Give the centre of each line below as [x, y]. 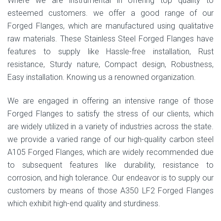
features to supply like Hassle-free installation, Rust [110, 51]
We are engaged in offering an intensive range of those [110, 101]
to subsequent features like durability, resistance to [110, 165]
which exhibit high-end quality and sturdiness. [84, 203]
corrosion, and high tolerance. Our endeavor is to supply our [110, 178]
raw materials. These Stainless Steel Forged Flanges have [110, 38]
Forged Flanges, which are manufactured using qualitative [110, 26]
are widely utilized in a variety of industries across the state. [110, 126]
